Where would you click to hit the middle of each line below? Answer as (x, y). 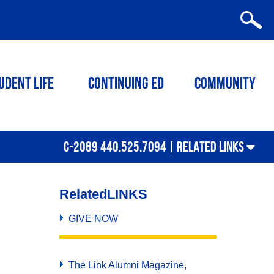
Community (225, 85)
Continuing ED (126, 85)
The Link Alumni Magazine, (127, 265)
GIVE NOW (93, 219)
